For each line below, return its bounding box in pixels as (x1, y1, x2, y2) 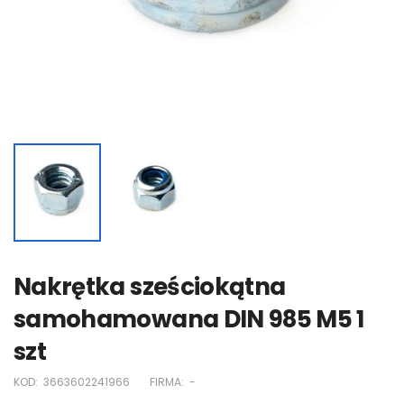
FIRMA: (147, 373, 187, 390)
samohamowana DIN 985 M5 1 (14, 302, 364, 335)
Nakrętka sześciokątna (14, 270, 286, 303)
